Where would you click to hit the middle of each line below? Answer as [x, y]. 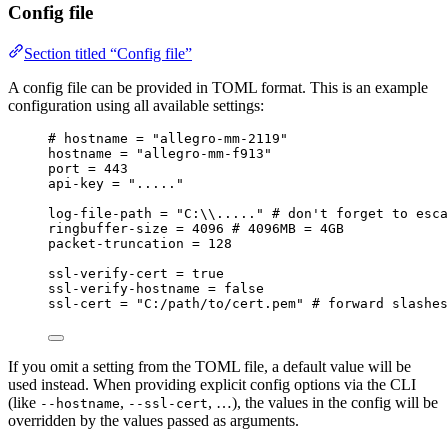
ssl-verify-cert [108, 273]
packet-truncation [116, 243]
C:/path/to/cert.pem [220, 303]
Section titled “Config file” [108, 53]
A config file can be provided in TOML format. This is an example [218, 87]
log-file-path [100, 213]
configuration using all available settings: [136, 105]
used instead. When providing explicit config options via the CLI [212, 384]
